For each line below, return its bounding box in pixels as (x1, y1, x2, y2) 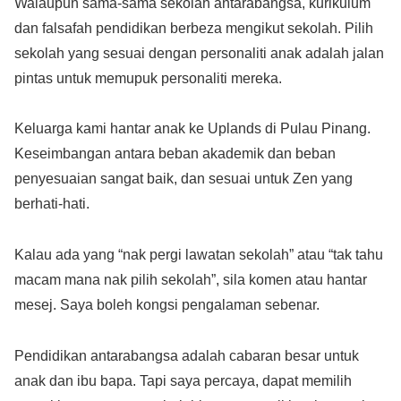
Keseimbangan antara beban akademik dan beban (14, 146, 336, 162)
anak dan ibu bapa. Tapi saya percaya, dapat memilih (14, 372, 352, 388)
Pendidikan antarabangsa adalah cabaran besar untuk (14, 347, 359, 363)
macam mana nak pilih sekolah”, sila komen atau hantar (14, 272, 367, 288)
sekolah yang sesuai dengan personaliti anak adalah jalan (14, 45, 384, 61)
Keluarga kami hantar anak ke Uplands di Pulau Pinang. (14, 121, 371, 137)
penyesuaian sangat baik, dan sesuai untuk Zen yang (14, 171, 353, 187)
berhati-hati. (14, 196, 90, 212)
